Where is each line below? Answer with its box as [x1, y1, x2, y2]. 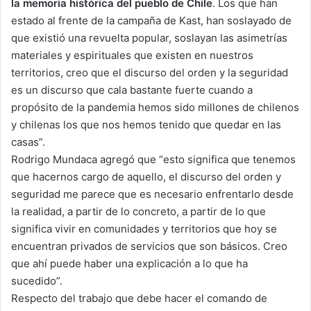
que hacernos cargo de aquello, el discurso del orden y [11, 170, 281, 184]
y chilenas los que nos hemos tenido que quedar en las [11, 118, 281, 132]
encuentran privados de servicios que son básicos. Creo [11, 239, 287, 253]
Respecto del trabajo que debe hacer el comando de [11, 292, 267, 305]
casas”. [11, 135, 45, 149]
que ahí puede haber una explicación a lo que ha [11, 257, 248, 271]
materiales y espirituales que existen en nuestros [11, 49, 253, 62]
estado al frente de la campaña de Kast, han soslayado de [11, 14, 292, 28]
